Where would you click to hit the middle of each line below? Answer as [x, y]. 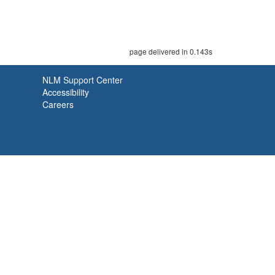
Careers [58, 104]
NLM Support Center [83, 80]
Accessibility [66, 92]
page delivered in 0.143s [171, 51]
